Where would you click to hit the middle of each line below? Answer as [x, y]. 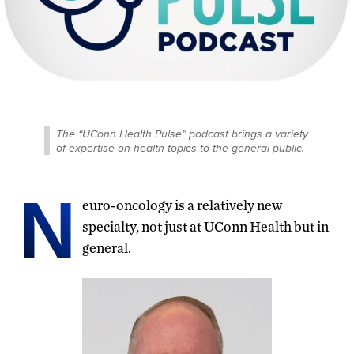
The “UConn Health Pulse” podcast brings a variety [182, 133]
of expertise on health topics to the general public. [180, 147]
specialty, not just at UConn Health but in [205, 226]
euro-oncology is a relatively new [182, 205]
